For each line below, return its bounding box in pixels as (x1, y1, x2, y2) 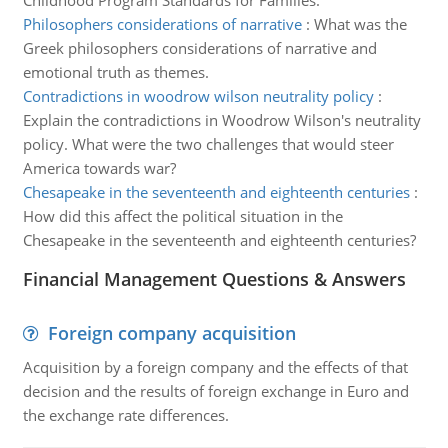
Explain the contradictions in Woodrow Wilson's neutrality (22, 110, 421, 130)
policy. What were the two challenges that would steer (22, 134, 394, 154)
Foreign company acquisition (47, 321, 296, 345)
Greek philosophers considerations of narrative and (22, 38, 377, 58)
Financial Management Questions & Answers (22, 267, 406, 291)
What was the (313, 14, 407, 34)
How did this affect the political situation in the (22, 206, 343, 226)
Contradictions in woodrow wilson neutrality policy (22, 86, 374, 106)
